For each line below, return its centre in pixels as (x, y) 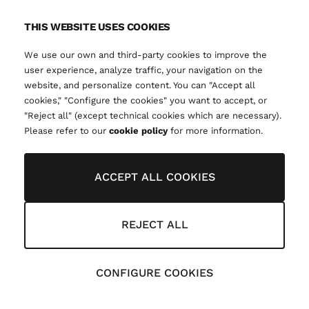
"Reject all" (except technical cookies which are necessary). (153, 116)
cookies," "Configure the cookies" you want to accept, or (146, 100)
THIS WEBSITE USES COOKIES (97, 27)
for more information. (215, 131)
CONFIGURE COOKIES (154, 272)
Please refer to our (67, 131)
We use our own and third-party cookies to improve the (146, 55)
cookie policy (138, 131)
